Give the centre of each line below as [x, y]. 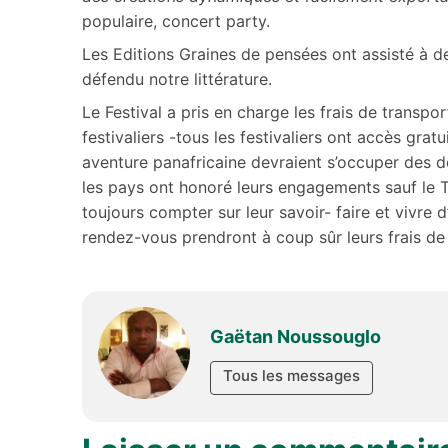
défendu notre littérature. [177, 78]
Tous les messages [291, 376]
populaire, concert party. [176, 20]
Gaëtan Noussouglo [295, 337]
